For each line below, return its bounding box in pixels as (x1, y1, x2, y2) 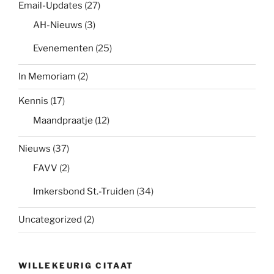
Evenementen (33, 42, 94, 54)
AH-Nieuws (33, 19, 83, 31)
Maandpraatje (33, 114, 93, 126)
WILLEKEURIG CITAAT (18, 260, 134, 270)
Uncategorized (18, 214, 82, 226)
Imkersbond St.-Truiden (33, 185, 135, 197)
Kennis (18, 95, 48, 107)
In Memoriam (18, 71, 76, 83)
